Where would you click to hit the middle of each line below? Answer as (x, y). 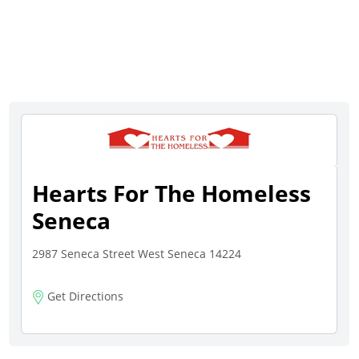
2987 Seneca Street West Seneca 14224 (137, 254)
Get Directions (84, 296)
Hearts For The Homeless (172, 193)
